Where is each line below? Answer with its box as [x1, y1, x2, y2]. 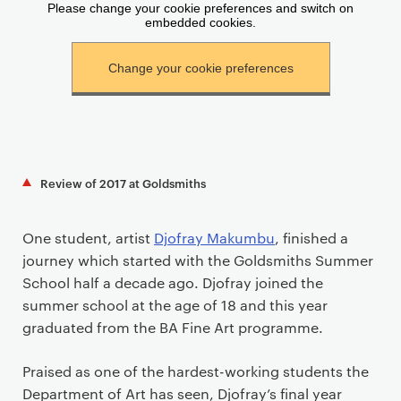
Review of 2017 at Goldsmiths [40, 174, 206, 191]
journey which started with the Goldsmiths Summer [22, 250, 373, 269]
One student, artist [22, 227, 154, 247]
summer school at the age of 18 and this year [22, 294, 328, 314]
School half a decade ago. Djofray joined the [22, 272, 323, 292]
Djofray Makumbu [154, 227, 275, 247]
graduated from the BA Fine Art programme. [22, 317, 323, 337]
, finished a [275, 227, 348, 247]
